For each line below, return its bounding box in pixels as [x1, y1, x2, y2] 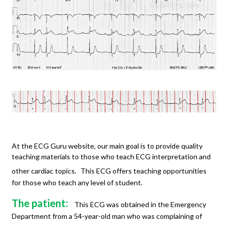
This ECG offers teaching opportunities [80, 166, 207, 176]
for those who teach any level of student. [12, 178, 142, 187]
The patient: [12, 197, 68, 210]
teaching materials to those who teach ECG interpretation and [12, 152, 211, 161]
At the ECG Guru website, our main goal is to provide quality [12, 141, 203, 151]
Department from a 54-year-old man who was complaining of [12, 212, 202, 221]
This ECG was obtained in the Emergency [74, 200, 206, 209]
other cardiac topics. [12, 166, 76, 176]
